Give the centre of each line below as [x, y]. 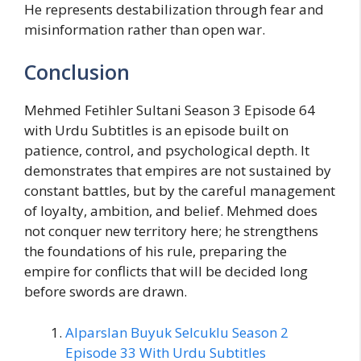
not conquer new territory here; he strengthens [171, 231]
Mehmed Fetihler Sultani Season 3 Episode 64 [170, 110]
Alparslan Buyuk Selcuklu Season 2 [177, 332]
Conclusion [77, 72]
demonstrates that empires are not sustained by [178, 171]
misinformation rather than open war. [145, 29]
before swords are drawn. [106, 292]
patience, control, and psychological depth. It [167, 151]
